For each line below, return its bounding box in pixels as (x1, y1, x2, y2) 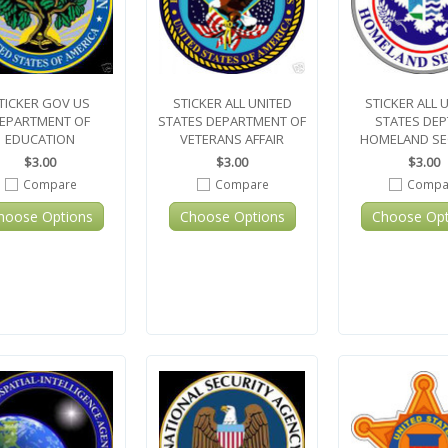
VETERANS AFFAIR (180, 130, 284, 148)
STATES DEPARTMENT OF (158, 112, 306, 130)
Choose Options (179, 207, 285, 226)
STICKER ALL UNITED (172, 94, 292, 112)
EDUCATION (5, 130, 75, 148)
